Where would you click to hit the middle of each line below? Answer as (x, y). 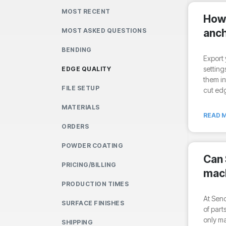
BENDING (77, 50)
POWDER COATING (92, 146)
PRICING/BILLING (89, 165)
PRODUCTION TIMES (95, 184)
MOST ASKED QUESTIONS (104, 31)
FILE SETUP (80, 88)
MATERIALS (81, 107)
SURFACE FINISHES (93, 203)
